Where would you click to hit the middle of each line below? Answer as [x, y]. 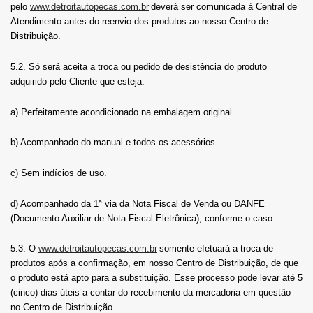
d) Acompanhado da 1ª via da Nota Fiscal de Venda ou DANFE [138, 203]
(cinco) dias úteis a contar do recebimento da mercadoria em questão [151, 293]
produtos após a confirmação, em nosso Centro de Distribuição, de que [154, 263]
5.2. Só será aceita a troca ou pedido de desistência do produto [139, 67]
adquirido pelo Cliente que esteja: [78, 82]
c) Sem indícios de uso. [59, 173]
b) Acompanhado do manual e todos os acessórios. [114, 143]
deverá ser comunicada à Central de [224, 7]
